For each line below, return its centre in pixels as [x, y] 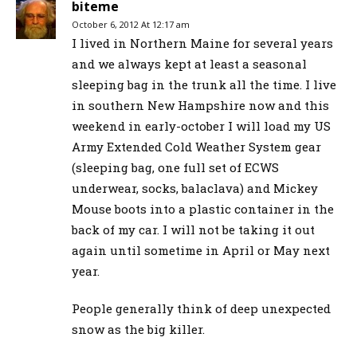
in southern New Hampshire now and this [200, 105]
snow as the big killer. [138, 329]
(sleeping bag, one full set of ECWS [175, 167]
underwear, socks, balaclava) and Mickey [195, 188]
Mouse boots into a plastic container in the [203, 208]
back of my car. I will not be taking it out [193, 229]
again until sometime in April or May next [201, 250]
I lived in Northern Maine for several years [202, 43]
